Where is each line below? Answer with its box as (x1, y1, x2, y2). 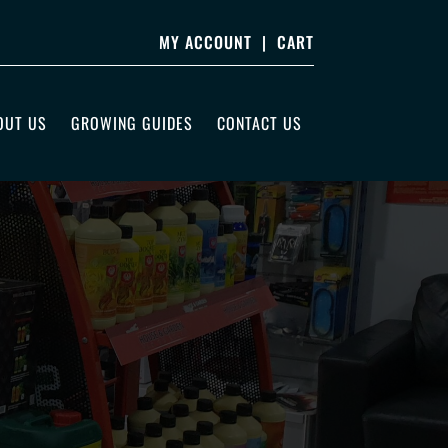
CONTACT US (216, 111, 302, 136)
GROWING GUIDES (70, 111, 193, 136)
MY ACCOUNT (158, 30, 252, 54)
